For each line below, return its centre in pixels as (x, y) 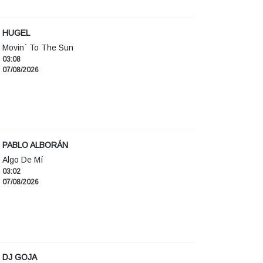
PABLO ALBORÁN (35, 145)
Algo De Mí (23, 160)
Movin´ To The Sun (38, 48)
